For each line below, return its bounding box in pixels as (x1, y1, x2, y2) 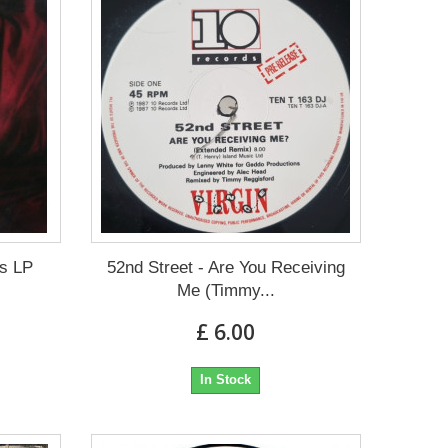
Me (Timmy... (176, 281, 275, 301)
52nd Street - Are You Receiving (106, 258, 345, 278)
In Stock (200, 372, 252, 388)
